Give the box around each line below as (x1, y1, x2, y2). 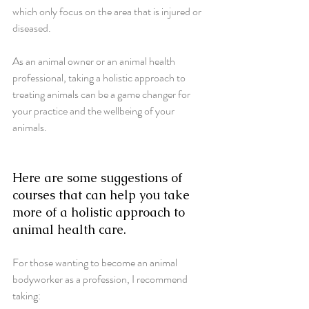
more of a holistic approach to (12, 203, 188, 220)
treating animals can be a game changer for (12, 86, 192, 102)
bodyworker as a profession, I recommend (12, 270, 190, 287)
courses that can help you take (12, 186, 193, 203)
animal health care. (12, 221, 126, 237)
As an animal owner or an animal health (12, 52, 177, 69)
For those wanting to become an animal (12, 254, 179, 270)
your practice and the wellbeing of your (12, 102, 177, 119)
